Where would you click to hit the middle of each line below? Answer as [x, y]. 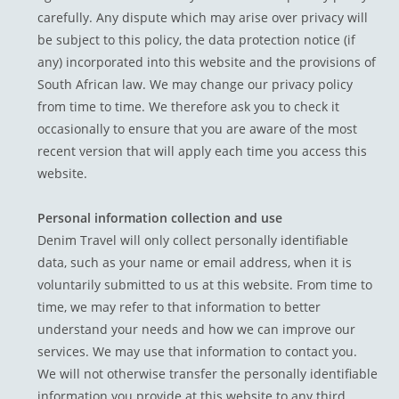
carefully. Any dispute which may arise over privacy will [203, 18]
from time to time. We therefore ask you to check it [189, 107]
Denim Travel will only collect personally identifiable [193, 240]
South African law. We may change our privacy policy [195, 85]
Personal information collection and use [160, 218]
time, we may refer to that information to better [179, 307]
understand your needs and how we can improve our [197, 330]
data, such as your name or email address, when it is [195, 263]
